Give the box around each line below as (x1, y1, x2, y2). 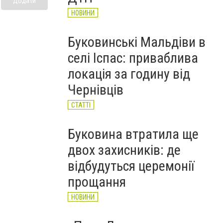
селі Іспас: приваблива (68, 50, 198, 66)
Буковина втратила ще (68, 126, 199, 142)
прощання (68, 174, 126, 190)
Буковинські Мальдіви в (68, 34, 206, 50)
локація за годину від (68, 66, 190, 82)
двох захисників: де (68, 142, 181, 158)
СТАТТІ (71, 101, 91, 109)
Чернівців (68, 82, 123, 98)
